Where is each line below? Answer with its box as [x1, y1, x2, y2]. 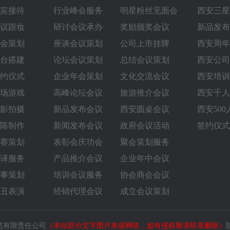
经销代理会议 [53, 187, 103, 196]
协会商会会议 [120, 170, 169, 179]
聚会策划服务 [120, 138, 169, 146]
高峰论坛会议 [53, 88, 103, 97]
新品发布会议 [53, 105, 103, 113]
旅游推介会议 [120, 88, 169, 97]
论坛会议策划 [53, 55, 103, 64]
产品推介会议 [53, 154, 103, 163]
